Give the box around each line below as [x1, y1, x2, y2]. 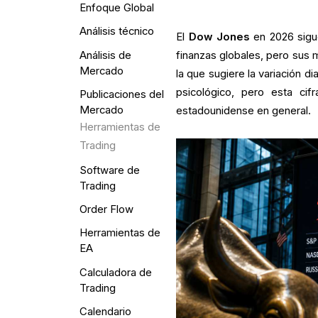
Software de [79, 164, 140, 177]
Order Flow [79, 203, 133, 216]
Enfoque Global [79, 1, 154, 15]
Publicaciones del [79, 87, 164, 101]
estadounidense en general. [176, 104, 312, 118]
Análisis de [79, 48, 131, 62]
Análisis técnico [79, 25, 154, 38]
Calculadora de [79, 265, 152, 279]
